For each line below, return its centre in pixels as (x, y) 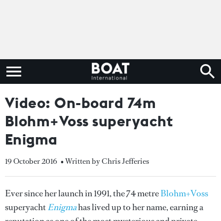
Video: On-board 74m (81, 103)
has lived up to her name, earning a (140, 207)
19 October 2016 (31, 161)
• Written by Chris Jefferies (105, 161)
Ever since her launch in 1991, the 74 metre (83, 193)
